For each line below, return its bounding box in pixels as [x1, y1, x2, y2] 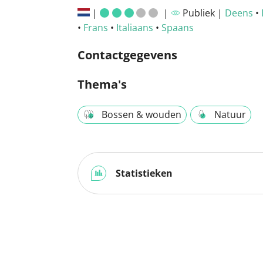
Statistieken [113, 166, 173, 180]
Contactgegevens [77, 46, 177, 63]
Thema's [77, 76, 127, 92]
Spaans [161, 21, 194, 34]
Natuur [214, 107, 246, 121]
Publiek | [180, 6, 225, 19]
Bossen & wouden [102, 107, 181, 121]
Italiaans [116, 21, 153, 34]
